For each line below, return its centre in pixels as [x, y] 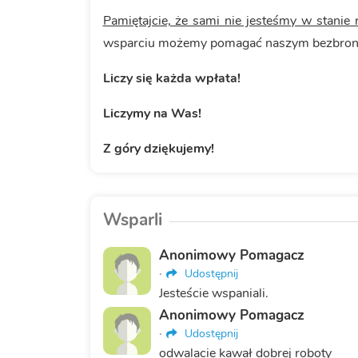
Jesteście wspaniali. [213, 294]
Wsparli [132, 220]
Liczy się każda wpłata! [171, 79]
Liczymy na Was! [152, 114]
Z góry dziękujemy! [160, 149]
